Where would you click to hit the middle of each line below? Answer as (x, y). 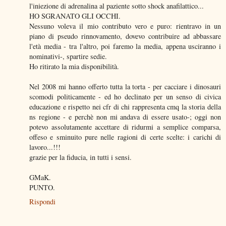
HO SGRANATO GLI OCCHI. (75, 16)
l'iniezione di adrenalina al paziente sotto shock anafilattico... (117, 6)
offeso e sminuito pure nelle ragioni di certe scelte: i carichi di (125, 137)
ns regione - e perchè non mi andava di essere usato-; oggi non (125, 117)
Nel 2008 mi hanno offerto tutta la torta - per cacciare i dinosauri (125, 87)
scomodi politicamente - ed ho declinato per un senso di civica (125, 97)
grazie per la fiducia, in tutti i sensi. (80, 157)
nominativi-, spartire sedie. (68, 56)
